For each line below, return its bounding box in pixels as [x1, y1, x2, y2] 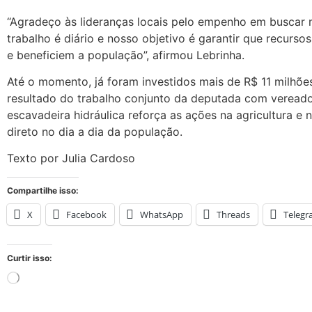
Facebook [66, 208, 107, 221]
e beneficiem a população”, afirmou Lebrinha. [7, 47, 244, 62]
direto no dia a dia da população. [7, 124, 182, 139]
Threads [217, 208, 250, 221]
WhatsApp [140, 208, 183, 221]
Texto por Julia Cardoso [7, 151, 135, 166]
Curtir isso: [7, 252, 52, 263]
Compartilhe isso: [7, 185, 79, 196]
